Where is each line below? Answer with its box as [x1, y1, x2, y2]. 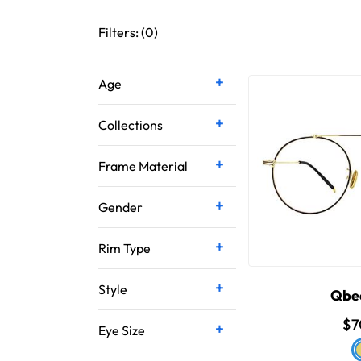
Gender [98, 199, 143, 215]
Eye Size [98, 322, 146, 338]
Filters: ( [98, 24, 145, 40]
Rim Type [98, 240, 151, 256]
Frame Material [98, 158, 189, 174]
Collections [98, 117, 164, 133]
